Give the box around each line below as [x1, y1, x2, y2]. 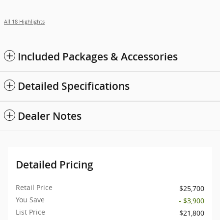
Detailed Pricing [16, 158, 93, 171]
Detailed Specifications [18, 80, 130, 92]
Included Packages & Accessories [18, 50, 178, 63]
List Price [16, 207, 45, 217]
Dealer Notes [18, 110, 82, 122]
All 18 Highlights [4, 18, 45, 25]
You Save [16, 194, 45, 204]
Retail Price [16, 182, 53, 192]
